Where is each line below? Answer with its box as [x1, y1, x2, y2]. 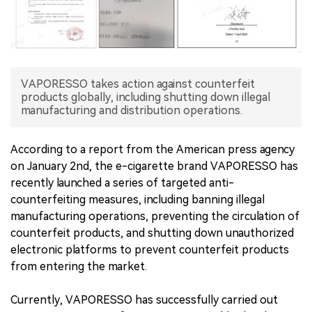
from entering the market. [10, 260, 147, 274]
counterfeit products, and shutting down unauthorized [10, 226, 294, 240]
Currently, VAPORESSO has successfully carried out [10, 293, 278, 307]
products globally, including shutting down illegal [21, 91, 270, 104]
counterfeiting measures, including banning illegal [10, 193, 265, 207]
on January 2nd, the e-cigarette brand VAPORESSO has [10, 159, 298, 173]
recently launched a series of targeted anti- [10, 176, 234, 190]
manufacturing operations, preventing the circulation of [10, 210, 299, 224]
